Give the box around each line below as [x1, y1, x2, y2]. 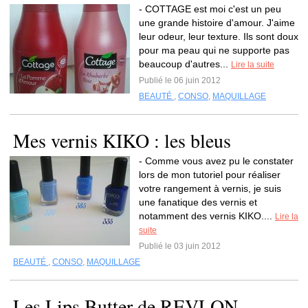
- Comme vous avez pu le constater [139, 155, 294, 166]
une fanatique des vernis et [139, 197, 257, 208]
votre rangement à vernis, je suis [139, 183, 281, 194]
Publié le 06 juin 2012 [139, 76, 221, 85]
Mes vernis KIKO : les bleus [13, 127, 231, 153]
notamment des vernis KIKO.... [139, 210, 275, 221]
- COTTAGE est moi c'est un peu [139, 3, 281, 14]
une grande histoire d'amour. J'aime [139, 17, 295, 28]
